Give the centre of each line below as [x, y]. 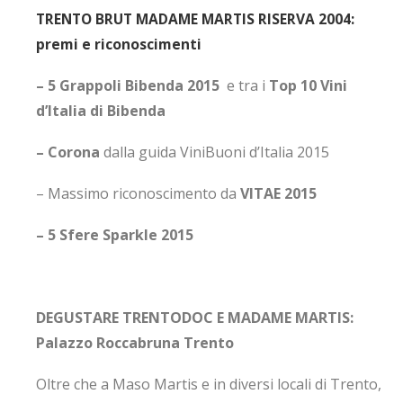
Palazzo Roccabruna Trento [135, 343]
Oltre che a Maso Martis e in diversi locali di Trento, [209, 384]
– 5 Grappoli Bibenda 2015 [131, 85]
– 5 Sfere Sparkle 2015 [115, 235]
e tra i [248, 85]
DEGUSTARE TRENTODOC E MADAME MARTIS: [195, 318]
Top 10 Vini [308, 85]
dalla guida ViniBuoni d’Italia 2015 [215, 152]
